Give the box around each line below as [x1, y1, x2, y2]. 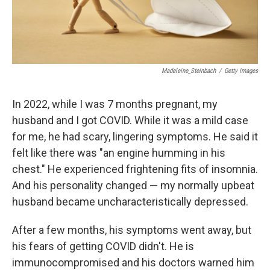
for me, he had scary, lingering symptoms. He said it [12, 130, 258, 143]
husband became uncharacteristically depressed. [12, 195, 248, 208]
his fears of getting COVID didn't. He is [12, 240, 194, 253]
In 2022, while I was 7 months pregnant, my [12, 98, 218, 110]
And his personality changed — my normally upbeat [12, 179, 254, 192]
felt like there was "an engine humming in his [12, 146, 225, 159]
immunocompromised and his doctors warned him [12, 256, 254, 269]
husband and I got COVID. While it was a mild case [12, 114, 248, 127]
